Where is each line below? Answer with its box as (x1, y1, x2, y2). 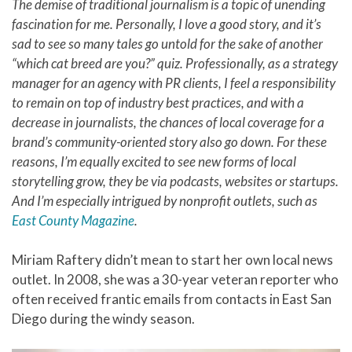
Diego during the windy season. (12, 310, 195, 327)
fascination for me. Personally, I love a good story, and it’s (12, 15, 321, 32)
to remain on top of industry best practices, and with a (12, 93, 304, 111)
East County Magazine (12, 211, 134, 229)
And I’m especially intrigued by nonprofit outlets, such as (12, 192, 317, 209)
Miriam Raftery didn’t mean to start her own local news (12, 251, 333, 268)
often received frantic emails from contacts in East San (12, 291, 332, 307)
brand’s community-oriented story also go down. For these (12, 133, 327, 150)
